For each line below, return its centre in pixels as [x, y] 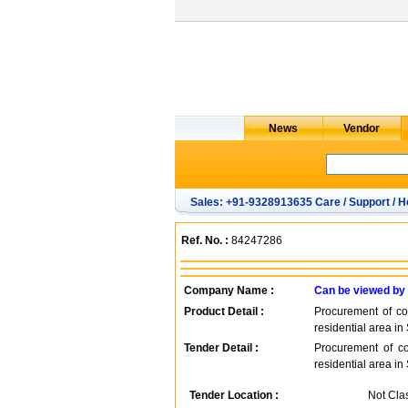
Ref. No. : [205, 240]
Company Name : [229, 291]
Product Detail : [224, 311]
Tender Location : [234, 395]
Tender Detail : [221, 348]
